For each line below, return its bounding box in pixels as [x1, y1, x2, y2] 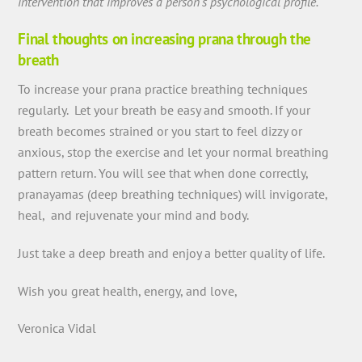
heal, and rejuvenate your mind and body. [18, 207, 250, 224]
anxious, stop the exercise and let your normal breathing [18, 144, 330, 161]
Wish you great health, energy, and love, [18, 282, 238, 299]
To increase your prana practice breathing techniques [18, 81, 309, 98]
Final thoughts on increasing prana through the [18, 28, 311, 49]
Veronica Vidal [18, 320, 97, 337]
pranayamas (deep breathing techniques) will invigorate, [18, 186, 328, 203]
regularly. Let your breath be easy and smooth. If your [18, 102, 311, 119]
